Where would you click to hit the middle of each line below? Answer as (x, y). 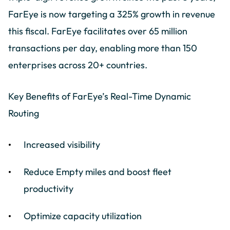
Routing (24, 113)
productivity (49, 189)
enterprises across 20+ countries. (78, 65)
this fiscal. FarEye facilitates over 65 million (98, 31)
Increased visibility (62, 145)
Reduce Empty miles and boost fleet (98, 172)
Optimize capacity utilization (83, 216)
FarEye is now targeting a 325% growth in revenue (112, 14)
